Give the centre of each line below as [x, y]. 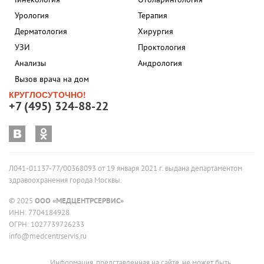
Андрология [160, 63]
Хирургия [156, 32]
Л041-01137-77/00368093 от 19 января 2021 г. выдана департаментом [126, 169]
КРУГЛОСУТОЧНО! [47, 95]
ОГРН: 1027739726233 [47, 225]
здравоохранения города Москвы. [65, 180]
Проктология [162, 47]
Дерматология [41, 32]
